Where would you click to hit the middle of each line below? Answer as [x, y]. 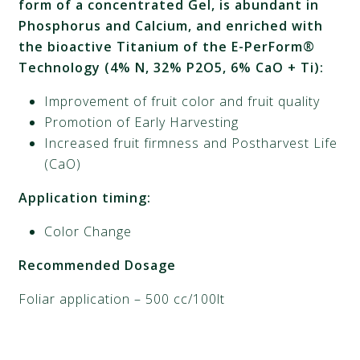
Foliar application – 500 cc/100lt [122, 299]
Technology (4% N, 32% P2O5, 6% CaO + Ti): [172, 67]
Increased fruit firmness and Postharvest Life [191, 143]
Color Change [88, 231]
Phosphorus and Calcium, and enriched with [171, 25]
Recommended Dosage [98, 265]
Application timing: [85, 197]
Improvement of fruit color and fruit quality [182, 101]
